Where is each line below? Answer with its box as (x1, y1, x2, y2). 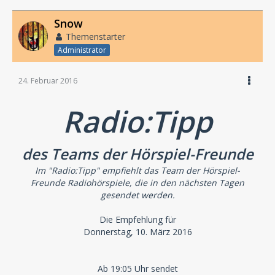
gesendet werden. (100, 188, 175, 201)
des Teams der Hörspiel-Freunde (21, 143, 254, 164)
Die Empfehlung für (99, 213, 176, 225)
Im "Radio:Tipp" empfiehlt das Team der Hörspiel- (35, 164, 240, 176)
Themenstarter (66, 31, 125, 42)
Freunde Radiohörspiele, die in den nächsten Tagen (31, 176, 244, 188)
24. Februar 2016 (18, 75, 77, 86)
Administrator (58, 44, 106, 55)
